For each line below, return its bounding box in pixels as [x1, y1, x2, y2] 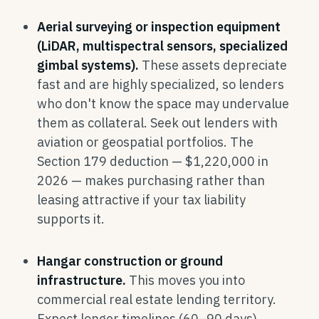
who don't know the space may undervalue [37, 95, 289, 112]
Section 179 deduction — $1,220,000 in [37, 153, 268, 169]
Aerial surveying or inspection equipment [37, 19, 281, 35]
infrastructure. [37, 272, 126, 288]
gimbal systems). [37, 57, 139, 73]
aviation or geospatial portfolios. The [37, 134, 253, 150]
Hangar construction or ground [37, 253, 223, 269]
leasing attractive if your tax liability [37, 192, 246, 208]
